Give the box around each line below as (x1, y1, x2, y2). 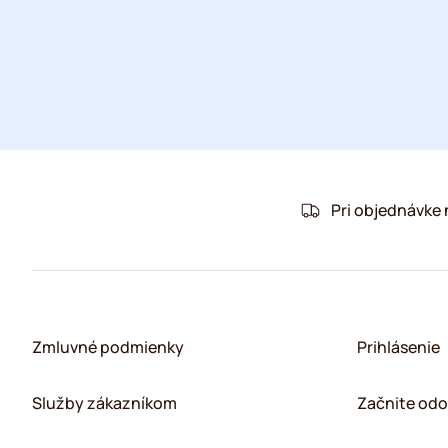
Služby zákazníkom (32, 392, 177, 414)
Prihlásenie (357, 336, 441, 358)
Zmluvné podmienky (32, 336, 184, 358)
